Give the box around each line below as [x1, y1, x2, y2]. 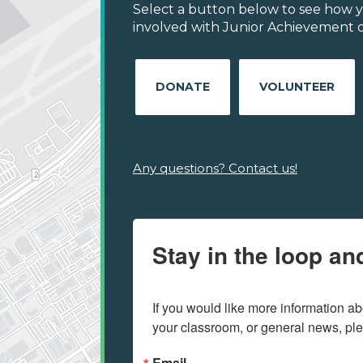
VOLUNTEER [259, 79, 335, 95]
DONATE [156, 79, 210, 95]
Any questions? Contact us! [133, 160, 297, 177]
